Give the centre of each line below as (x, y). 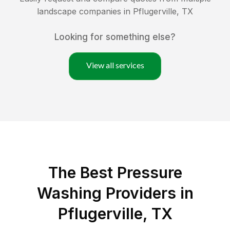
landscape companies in (85, 12)
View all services (115, 65)
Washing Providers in (115, 193)
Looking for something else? (115, 37)
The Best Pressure (115, 173)
